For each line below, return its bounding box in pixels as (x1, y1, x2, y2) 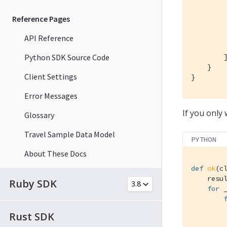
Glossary (24, 109, 54, 120)
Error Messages (24, 90, 78, 101)
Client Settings (24, 71, 77, 82)
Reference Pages (12, 13, 70, 24)
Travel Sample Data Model (24, 129, 115, 139)
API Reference (24, 32, 73, 43)
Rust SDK (9, 209, 54, 223)
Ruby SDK (9, 176, 57, 191)
